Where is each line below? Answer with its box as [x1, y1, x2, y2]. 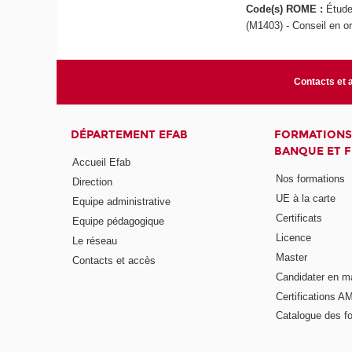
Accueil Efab [72, 156, 131, 169]
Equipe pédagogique [72, 214, 165, 227]
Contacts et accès [72, 254, 156, 266]
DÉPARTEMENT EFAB [71, 127, 189, 141]
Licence [275, 231, 311, 244]
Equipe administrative [72, 196, 171, 208]
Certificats [275, 212, 322, 225]
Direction [72, 176, 113, 189]
